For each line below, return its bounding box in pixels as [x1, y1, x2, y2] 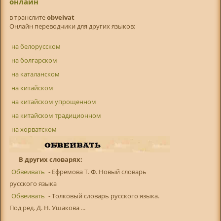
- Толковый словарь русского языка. [46, 191, 159, 201]
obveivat [46, 13, 74, 22]
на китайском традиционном [11, 111, 101, 120]
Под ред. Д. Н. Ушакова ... [9, 203, 85, 213]
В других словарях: [19, 155, 83, 164]
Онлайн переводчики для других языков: [9, 22, 135, 31]
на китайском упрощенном [11, 97, 96, 107]
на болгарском [11, 56, 57, 65]
